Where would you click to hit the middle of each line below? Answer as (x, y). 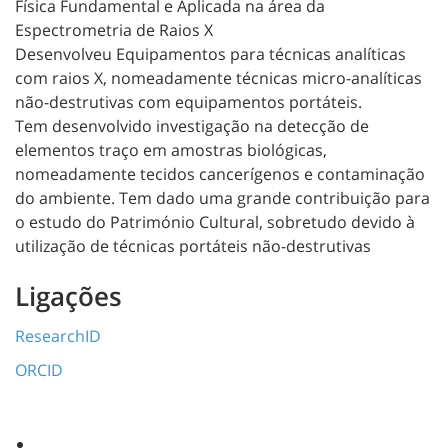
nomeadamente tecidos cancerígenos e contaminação (220, 173)
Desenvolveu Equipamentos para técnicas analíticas (210, 53)
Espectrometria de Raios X (114, 29)
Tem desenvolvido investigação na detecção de (192, 125)
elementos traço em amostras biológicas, (171, 149)
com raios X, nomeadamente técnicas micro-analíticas (218, 77)
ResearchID (58, 335)
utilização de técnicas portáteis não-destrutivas (193, 245)
